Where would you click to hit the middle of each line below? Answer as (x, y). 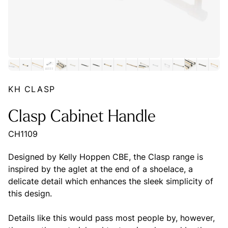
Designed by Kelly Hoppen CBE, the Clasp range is (106, 156)
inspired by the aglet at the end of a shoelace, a (101, 169)
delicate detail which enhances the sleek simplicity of (111, 181)
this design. (30, 193)
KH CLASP (32, 89)
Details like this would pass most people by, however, (111, 218)
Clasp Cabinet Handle (82, 117)
